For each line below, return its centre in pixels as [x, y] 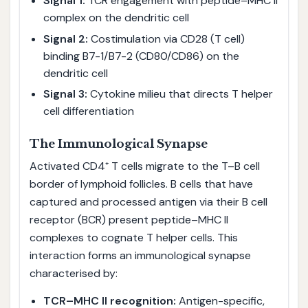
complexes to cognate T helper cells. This [133, 238]
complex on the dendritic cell [116, 17]
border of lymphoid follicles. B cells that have [141, 184]
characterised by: [73, 274]
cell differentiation [88, 111]
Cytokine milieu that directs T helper [180, 94]
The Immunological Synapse [118, 144]
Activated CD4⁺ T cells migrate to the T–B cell [144, 166]
